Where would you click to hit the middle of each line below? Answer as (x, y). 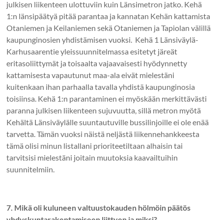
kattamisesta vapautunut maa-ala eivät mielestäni (91, 75)
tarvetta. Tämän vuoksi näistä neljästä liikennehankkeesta (103, 134)
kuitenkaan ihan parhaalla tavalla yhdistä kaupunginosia (101, 86)
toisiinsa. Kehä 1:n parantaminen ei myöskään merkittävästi (107, 98)
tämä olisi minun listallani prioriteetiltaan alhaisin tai (95, 145)
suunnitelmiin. (31, 169)
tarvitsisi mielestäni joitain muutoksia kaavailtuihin (92, 157)
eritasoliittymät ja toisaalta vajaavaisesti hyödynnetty (97, 63)
